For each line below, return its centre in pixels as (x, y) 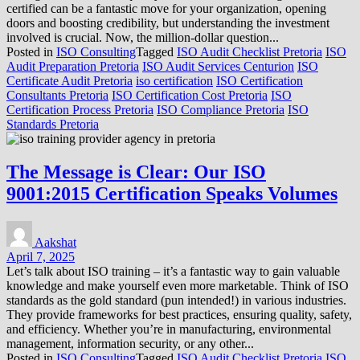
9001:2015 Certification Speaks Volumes (172, 194)
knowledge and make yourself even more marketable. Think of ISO (178, 286)
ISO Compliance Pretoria (221, 109)
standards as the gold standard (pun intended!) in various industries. (176, 301)
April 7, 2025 (41, 257)
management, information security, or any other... (130, 344)
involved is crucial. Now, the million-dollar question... (143, 37)
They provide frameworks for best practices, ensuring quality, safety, (179, 315)
